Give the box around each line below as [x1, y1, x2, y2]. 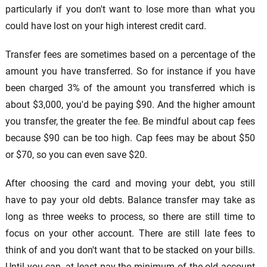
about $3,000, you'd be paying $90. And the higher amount [5, 99, 256, 111]
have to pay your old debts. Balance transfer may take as [5, 194, 256, 206]
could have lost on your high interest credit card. [5, 20, 206, 32]
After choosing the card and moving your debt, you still [5, 178, 256, 190]
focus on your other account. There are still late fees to [5, 228, 256, 240]
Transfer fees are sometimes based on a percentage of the [5, 49, 256, 61]
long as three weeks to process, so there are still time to [5, 211, 256, 223]
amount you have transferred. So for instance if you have [5, 66, 256, 77]
